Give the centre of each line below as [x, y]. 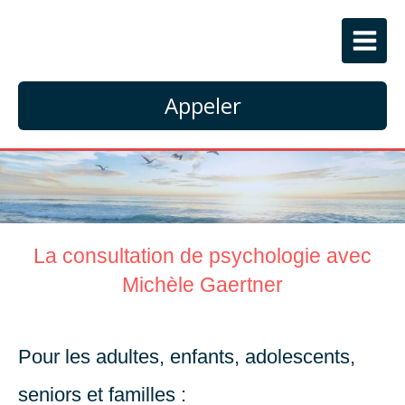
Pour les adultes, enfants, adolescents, [187, 357]
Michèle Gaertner [202, 285]
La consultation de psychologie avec [202, 256]
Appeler [202, 105]
